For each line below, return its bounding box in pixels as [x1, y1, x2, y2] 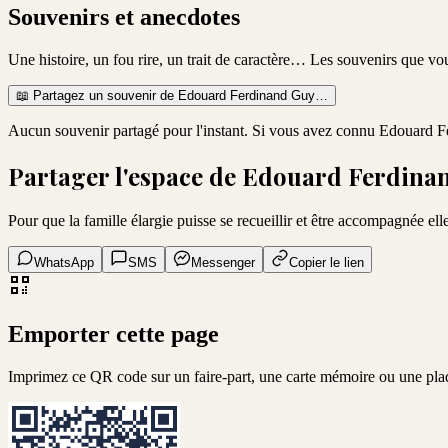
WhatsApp [34, 255, 94, 271]
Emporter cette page [8, 320, 219, 347]
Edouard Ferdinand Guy [178, 88, 315, 104]
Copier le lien [289, 255, 364, 271]
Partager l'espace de [8, 160, 242, 193]
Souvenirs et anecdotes [8, 4, 240, 31]
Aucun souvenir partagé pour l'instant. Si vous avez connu [8, 122, 379, 140]
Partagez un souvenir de [29, 88, 178, 104]
